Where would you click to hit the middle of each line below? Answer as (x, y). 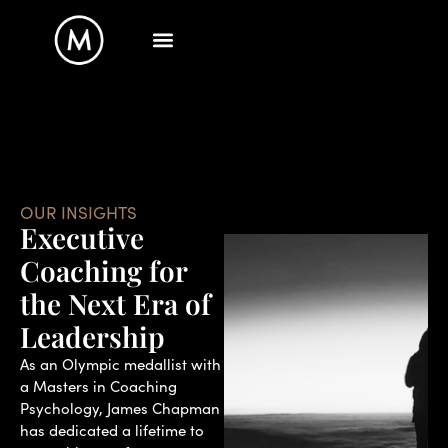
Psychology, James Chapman (120, 408)
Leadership (92, 336)
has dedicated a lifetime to (112, 430)
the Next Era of (115, 303)
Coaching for (103, 270)
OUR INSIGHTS (78, 212)
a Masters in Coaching (98, 386)
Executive (82, 237)
